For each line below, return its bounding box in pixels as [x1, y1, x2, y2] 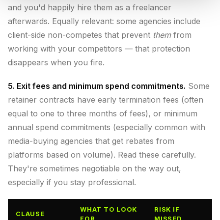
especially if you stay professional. [8, 177, 136, 187]
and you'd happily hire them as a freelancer [8, 2, 171, 12]
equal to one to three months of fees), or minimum [8, 109, 197, 118]
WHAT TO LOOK [80, 206, 137, 213]
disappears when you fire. [8, 57, 105, 67]
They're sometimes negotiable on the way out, [8, 164, 181, 173]
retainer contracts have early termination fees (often [8, 95, 203, 105]
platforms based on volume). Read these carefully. [8, 150, 196, 160]
